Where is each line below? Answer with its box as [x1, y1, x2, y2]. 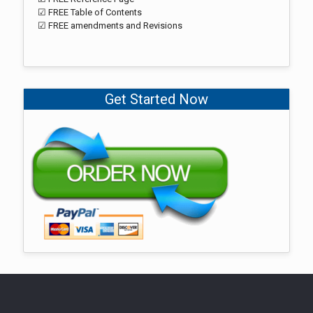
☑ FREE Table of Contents [38, 7, 142, 17]
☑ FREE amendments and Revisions [38, 20, 182, 31]
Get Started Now [105, 91, 208, 108]
